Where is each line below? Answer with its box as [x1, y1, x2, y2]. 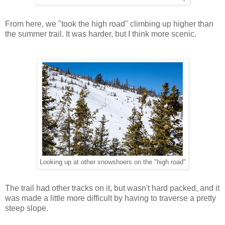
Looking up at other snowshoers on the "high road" [39, 158, 186, 166]
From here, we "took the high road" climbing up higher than [5, 19, 213, 28]
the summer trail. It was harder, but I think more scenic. [5, 29, 196, 38]
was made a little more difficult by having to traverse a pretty [5, 193, 216, 202]
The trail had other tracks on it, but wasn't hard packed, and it [5, 183, 219, 192]
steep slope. [5, 203, 48, 212]
